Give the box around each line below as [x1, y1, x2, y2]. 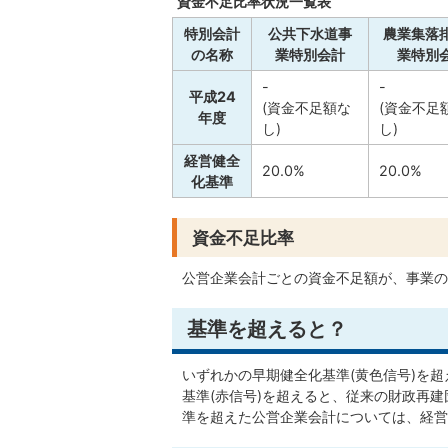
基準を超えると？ [187, 316, 347, 342]
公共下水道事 [268, 25, 352, 43]
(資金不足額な [262, 99, 351, 117]
